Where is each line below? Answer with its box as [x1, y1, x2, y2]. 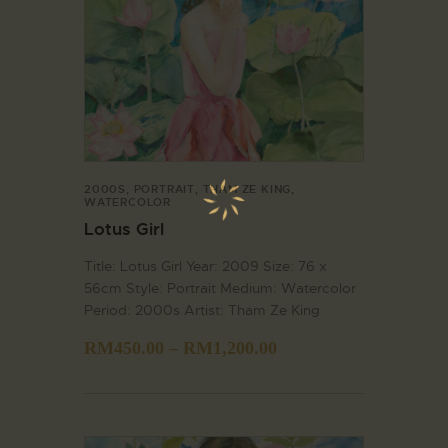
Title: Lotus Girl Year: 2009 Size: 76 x [84, 256, 327, 275]
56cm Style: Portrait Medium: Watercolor [84, 278, 356, 297]
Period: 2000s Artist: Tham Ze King [84, 300, 320, 319]
